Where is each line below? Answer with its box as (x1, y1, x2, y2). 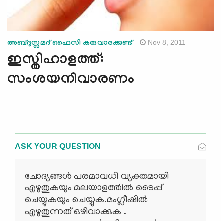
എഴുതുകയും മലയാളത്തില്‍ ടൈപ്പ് (25, 183, 162, 194)
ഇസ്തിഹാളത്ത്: (7, 52, 104, 70)
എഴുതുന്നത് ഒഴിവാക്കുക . (25, 206, 126, 218)
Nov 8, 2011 (148, 38, 186, 46)
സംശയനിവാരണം (7, 72, 135, 89)
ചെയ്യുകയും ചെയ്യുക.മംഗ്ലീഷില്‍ (25, 194, 148, 206)
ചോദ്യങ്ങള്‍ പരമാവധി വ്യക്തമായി (25, 171, 169, 182)
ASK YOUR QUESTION (15, 142, 101, 150)
